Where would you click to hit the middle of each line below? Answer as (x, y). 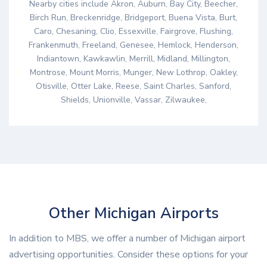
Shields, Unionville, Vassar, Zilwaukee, (133, 100)
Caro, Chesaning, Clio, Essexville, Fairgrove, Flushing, (133, 32)
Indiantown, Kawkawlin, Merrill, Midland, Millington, (133, 59)
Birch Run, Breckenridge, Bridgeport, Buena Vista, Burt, (133, 18)
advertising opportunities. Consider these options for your (128, 254)
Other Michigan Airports (133, 213)
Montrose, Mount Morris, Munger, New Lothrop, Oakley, (133, 73)
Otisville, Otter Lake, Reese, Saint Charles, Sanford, (133, 86)
